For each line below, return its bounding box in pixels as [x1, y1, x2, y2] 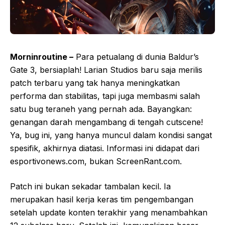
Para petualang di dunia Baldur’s [73, 52, 199, 62]
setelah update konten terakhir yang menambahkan [10, 207, 207, 217]
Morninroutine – [10, 52, 73, 62]
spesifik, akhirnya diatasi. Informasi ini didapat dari [10, 143, 199, 153]
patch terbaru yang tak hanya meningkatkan [10, 78, 180, 88]
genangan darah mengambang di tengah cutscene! [10, 117, 203, 127]
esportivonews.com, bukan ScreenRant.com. [10, 156, 182, 166]
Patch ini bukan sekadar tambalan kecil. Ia [10, 181, 171, 191]
